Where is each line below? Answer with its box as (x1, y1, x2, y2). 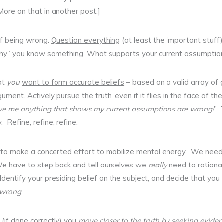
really (148, 160, 167, 169)
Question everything (51, 35, 120, 45)
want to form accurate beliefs (22, 77, 125, 87)
